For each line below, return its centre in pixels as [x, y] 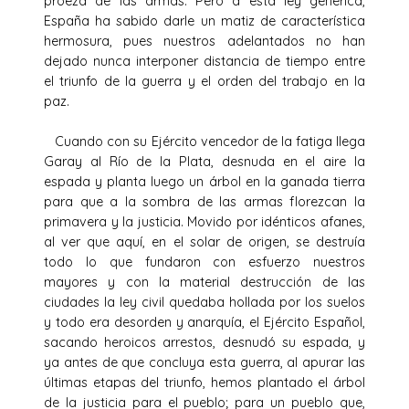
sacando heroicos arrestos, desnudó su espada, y [204, 342]
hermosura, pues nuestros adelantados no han [204, 41]
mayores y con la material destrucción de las [204, 282]
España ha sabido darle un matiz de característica [204, 21]
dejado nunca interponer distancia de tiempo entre [204, 61]
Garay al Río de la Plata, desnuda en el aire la [204, 161]
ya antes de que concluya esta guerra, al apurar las [204, 362]
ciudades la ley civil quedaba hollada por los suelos [204, 302]
